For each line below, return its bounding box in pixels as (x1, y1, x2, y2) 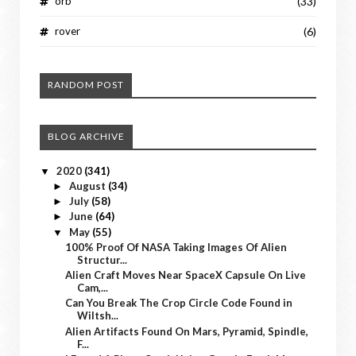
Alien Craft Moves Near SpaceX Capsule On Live (65, 269, 307, 282)
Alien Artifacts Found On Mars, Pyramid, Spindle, (65, 324, 309, 338)
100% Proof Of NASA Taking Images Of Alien (65, 240, 288, 253)
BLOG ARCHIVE (48, 130, 125, 142)
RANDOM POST (48, 78, 124, 91)
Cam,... (77, 281, 109, 295)
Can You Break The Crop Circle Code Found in (65, 296, 293, 310)
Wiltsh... (77, 309, 119, 323)
